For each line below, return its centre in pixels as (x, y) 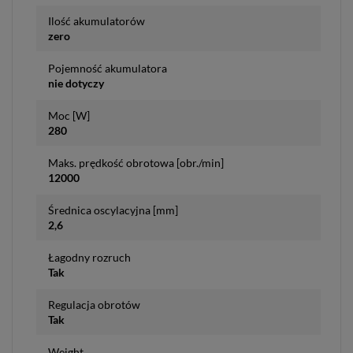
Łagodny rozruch (89, 257)
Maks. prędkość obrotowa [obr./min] (136, 162)
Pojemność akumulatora (108, 68)
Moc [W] (69, 115)
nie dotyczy (76, 83)
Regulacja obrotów (94, 304)
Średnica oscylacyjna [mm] (113, 210)
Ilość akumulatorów (97, 20)
